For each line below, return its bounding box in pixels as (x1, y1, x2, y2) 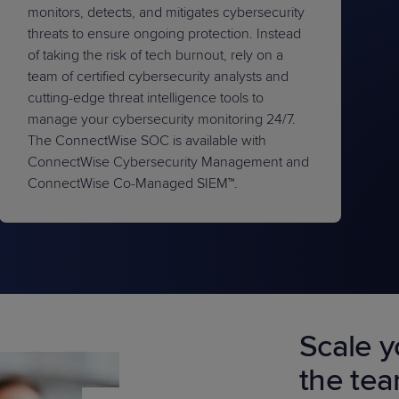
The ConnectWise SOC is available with (28, 132, 267, 150)
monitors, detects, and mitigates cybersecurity (28, 4, 305, 21)
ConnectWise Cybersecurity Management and (28, 153, 310, 171)
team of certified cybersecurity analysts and (28, 68, 289, 85)
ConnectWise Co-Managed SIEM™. (28, 175, 239, 192)
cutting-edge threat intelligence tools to (28, 89, 265, 107)
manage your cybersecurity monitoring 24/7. (28, 110, 297, 128)
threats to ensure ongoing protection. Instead (28, 25, 302, 43)
